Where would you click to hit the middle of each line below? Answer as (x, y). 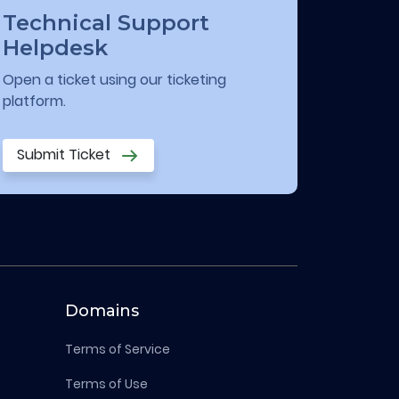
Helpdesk (55, 48)
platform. (34, 102)
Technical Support (106, 23)
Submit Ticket (65, 155)
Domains (102, 310)
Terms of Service (118, 349)
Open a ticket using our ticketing (114, 80)
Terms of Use (106, 383)
